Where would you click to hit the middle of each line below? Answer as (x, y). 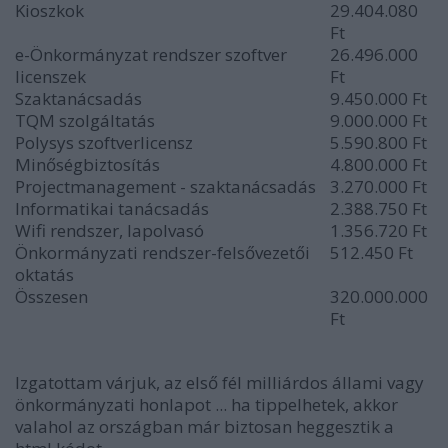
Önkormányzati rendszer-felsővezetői (162, 252)
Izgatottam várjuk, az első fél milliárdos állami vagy (219, 382)
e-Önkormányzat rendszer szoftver (151, 54)
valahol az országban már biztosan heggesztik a (204, 426)
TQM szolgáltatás (85, 120)
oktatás (44, 274)
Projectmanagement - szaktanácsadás (165, 186)
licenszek (50, 76)
